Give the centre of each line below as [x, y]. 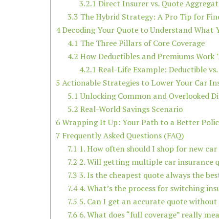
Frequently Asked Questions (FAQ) [122, 136]
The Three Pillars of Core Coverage [142, 43]
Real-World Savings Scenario [131, 109]
